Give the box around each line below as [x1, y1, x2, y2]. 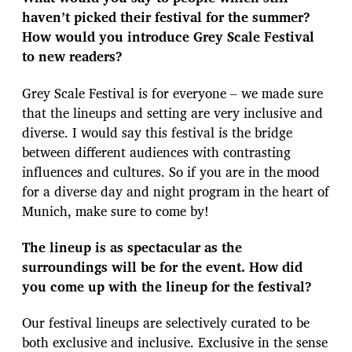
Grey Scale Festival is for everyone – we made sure [22, 82, 323, 104]
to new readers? [22, 46, 123, 68]
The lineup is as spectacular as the [22, 236, 242, 258]
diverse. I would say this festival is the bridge [22, 121, 292, 143]
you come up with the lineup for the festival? [22, 275, 316, 297]
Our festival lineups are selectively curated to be [22, 312, 310, 334]
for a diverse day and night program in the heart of [22, 180, 329, 202]
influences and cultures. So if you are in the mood [22, 160, 320, 182]
